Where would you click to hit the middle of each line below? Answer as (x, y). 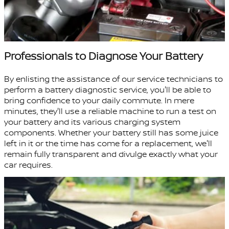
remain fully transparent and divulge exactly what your (111, 154)
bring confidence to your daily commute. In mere (99, 100)
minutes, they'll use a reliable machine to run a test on (110, 111)
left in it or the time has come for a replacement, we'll (108, 143)
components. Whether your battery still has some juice (111, 132)
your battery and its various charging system (92, 121)
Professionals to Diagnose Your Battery (104, 56)
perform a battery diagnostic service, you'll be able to (108, 89)
